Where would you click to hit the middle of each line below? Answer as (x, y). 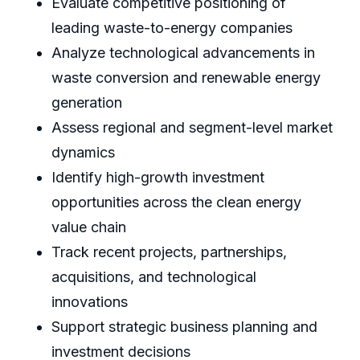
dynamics (83, 153)
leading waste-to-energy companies (172, 28)
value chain (89, 227)
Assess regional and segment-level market (192, 128)
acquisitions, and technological (154, 277)
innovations (90, 302)
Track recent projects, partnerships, (169, 252)
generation (87, 103)
